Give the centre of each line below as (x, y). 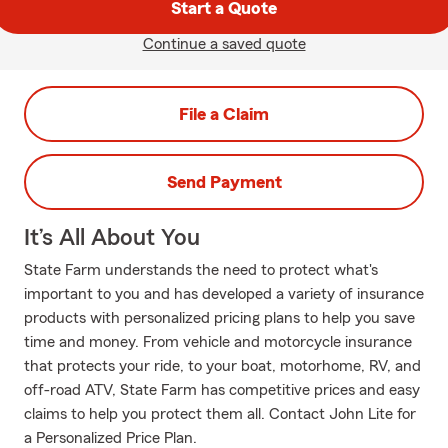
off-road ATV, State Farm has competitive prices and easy (222, 390)
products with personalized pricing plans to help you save (219, 318)
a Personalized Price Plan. (110, 438)
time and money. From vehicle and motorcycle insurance (218, 342)
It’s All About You (112, 238)
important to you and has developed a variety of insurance (224, 294)
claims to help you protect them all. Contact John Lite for (220, 414)
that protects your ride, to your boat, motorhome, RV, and (222, 366)
